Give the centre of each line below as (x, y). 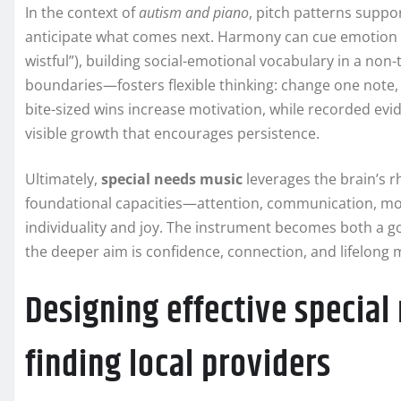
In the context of (82, 13)
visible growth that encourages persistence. (172, 134)
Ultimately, (63, 179)
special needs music (172, 179)
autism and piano (194, 13)
